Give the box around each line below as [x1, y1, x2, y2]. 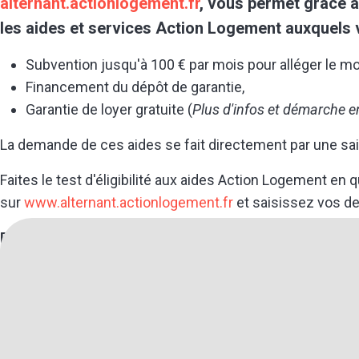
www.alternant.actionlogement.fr [24, 194, 233, 211]
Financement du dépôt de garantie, [26, 79, 244, 95]
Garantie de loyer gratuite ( [26, 101, 192, 118]
